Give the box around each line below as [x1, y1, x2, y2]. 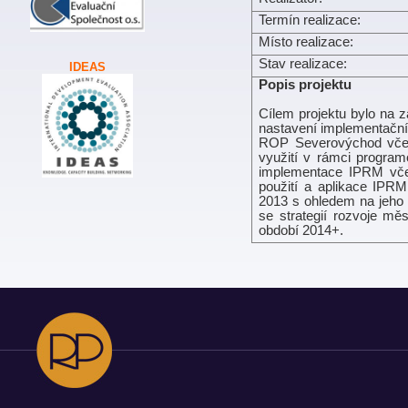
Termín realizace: [259, 13, 362, 27]
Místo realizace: [259, 35, 354, 49]
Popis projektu [259, 77, 352, 92]
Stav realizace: [259, 56, 348, 71]
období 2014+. [259, 223, 344, 238]
